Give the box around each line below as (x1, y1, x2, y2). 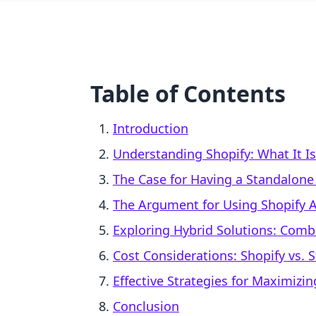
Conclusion (113, 298, 179, 315)
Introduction (113, 120, 188, 137)
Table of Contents (90, 78, 286, 109)
